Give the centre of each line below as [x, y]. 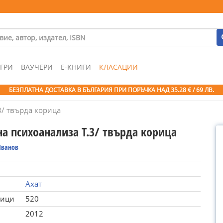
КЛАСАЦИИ [118, 67]
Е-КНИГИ [76, 67]
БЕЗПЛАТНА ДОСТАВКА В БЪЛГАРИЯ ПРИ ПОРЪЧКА [83, 90]
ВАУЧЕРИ [37, 67]
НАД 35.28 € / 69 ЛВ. [185, 90]
